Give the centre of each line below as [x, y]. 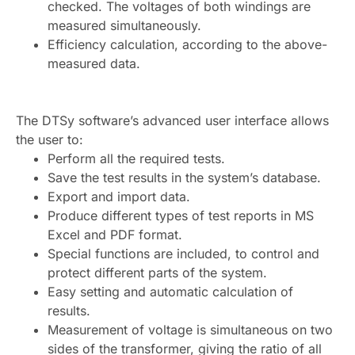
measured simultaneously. [124, 26]
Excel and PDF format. [115, 235]
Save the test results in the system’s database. [184, 178]
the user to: [50, 140]
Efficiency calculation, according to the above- [187, 45]
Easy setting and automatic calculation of [170, 292]
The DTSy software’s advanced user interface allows [172, 121]
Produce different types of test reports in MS [181, 216]
